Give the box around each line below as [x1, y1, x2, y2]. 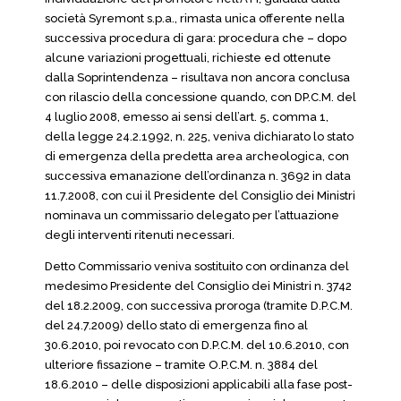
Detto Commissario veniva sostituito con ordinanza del [45, 260, 349, 273]
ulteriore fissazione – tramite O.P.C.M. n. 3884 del [45, 358, 318, 371]
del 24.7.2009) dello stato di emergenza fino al [45, 319, 308, 332]
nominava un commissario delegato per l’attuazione [45, 209, 339, 222]
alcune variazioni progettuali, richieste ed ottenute [45, 51, 331, 64]
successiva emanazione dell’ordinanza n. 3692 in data [45, 169, 351, 183]
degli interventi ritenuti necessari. [45, 228, 235, 242]
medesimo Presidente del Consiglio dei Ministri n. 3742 [45, 279, 352, 293]
